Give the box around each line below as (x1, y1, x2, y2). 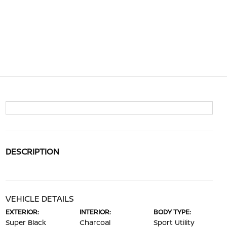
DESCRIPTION (5, 146, 59, 157)
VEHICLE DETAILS (5, 193, 74, 204)
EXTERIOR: (5, 207, 39, 216)
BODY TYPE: (154, 207, 192, 216)
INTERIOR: (79, 207, 111, 216)
